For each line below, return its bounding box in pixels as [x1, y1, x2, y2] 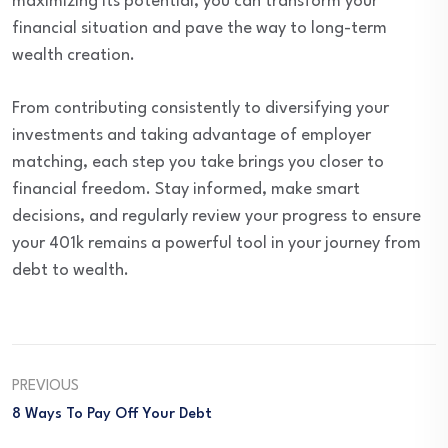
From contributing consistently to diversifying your [12, 100, 389, 118]
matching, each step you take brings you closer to [12, 154, 384, 172]
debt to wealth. [12, 262, 129, 280]
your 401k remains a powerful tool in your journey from [12, 235, 421, 253]
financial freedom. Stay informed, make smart [12, 181, 360, 199]
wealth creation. [12, 47, 135, 65]
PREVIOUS [12, 379, 79, 395]
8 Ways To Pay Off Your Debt [12, 407, 212, 423]
